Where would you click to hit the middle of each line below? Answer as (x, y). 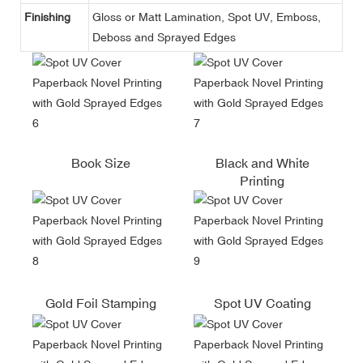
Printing (262, 180)
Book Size (101, 162)
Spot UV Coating (262, 303)
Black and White (262, 162)
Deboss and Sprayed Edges (164, 37)
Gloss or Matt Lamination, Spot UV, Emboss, (207, 17)
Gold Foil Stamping (101, 303)
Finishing (47, 17)
